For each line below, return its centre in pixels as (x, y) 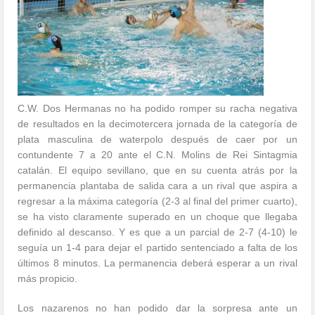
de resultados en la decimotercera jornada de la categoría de (157, 123)
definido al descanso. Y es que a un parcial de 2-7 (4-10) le (157, 232)
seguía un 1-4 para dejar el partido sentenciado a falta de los (157, 247)
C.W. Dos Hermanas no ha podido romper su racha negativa (157, 108)
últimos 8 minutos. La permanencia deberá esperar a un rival (157, 263)
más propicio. (48, 278)
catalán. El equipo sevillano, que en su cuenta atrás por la (157, 170)
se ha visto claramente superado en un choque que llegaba (157, 216)
